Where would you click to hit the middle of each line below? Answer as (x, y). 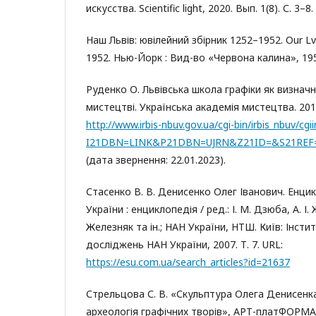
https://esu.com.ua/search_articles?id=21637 (188, 262)
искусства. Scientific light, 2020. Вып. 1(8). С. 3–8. (200, 8)
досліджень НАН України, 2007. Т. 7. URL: (184, 244)
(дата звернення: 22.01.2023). (156, 160)
